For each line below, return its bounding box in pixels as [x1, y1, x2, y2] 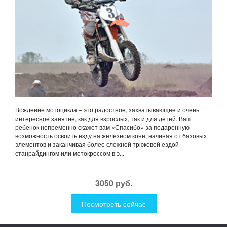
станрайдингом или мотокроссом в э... [15, 148, 124, 158]
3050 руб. [95, 177, 132, 190]
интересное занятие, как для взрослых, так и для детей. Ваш [15, 114, 192, 123]
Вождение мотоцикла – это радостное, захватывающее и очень [15, 105, 199, 115]
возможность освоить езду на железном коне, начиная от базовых [15, 131, 207, 140]
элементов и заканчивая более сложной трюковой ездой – [15, 140, 184, 149]
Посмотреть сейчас [81, 199, 146, 209]
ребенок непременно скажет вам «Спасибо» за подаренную [15, 123, 190, 132]
